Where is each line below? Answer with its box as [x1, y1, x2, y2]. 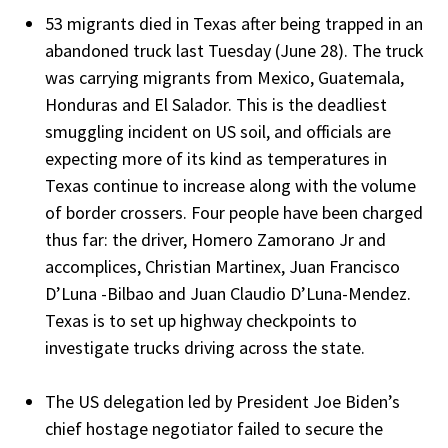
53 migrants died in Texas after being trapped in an [45, 12, 423, 36]
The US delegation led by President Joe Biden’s [45, 390, 400, 414]
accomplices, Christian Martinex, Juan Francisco [45, 255, 400, 279]
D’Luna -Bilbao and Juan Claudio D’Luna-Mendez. [45, 282, 411, 306]
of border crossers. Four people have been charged [45, 201, 423, 225]
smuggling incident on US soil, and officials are [45, 120, 391, 144]
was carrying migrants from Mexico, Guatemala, [45, 66, 404, 90]
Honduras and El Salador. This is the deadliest [45, 93, 387, 117]
